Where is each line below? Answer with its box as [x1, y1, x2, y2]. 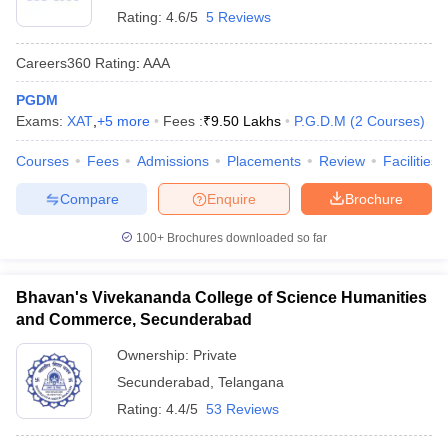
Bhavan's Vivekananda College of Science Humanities [16, 289, 427, 306]
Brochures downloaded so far [164, 231, 327, 245]
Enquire [207, 190, 256, 207]
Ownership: [117, 347, 193, 363]
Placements [227, 153, 301, 169]
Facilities [383, 153, 438, 169]
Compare [59, 190, 119, 207]
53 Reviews [206, 401, 279, 417]
